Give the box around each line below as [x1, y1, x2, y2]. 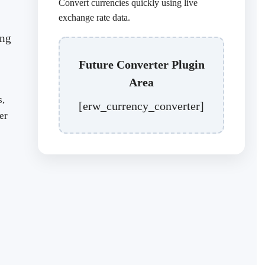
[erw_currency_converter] [79, 99, 204, 113]
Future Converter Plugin [78, 58, 205, 72]
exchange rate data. [59, 12, 130, 23]
